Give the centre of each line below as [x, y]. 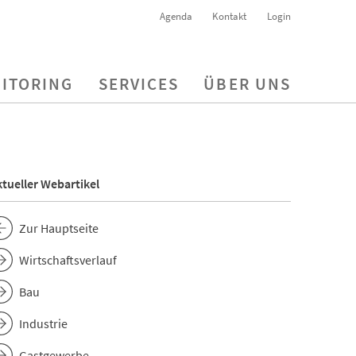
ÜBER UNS [247, 84]
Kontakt [230, 16]
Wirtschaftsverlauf [68, 260]
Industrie [43, 324]
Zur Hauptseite [59, 228]
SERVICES [139, 84]
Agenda [176, 16]
